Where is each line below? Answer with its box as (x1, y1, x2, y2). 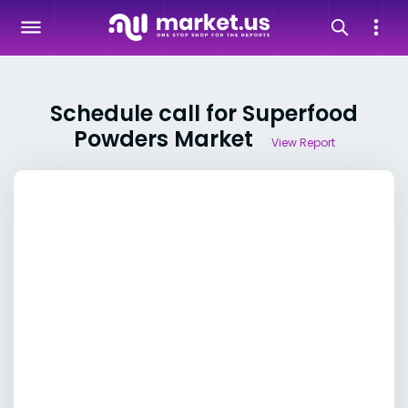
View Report (270, 135, 335, 150)
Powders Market (73, 124, 253, 154)
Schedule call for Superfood (50, 98, 358, 128)
